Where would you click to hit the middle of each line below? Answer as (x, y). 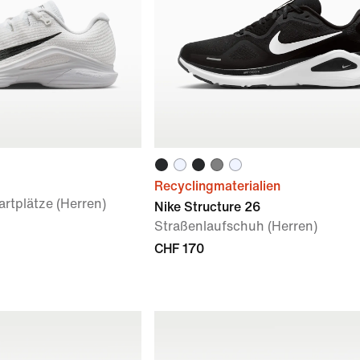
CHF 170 (179, 249)
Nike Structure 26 (207, 207)
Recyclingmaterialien (217, 186)
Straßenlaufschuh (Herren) (236, 226)
